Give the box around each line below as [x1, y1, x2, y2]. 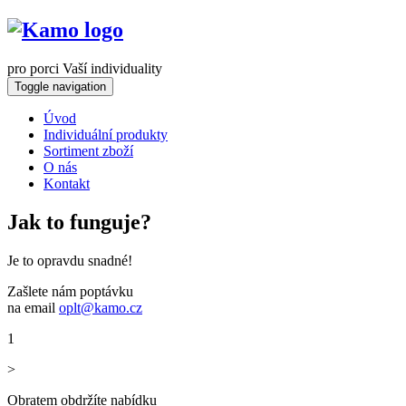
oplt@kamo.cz [59, 299, 142, 315]
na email [7, 299, 59, 315]
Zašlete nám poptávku [7, 283, 133, 299]
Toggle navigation [14, 79, 106, 93]
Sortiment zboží [43, 142, 133, 159]
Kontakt [43, 175, 90, 191]
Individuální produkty [43, 126, 168, 142]
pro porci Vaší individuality [7, 60, 162, 76]
